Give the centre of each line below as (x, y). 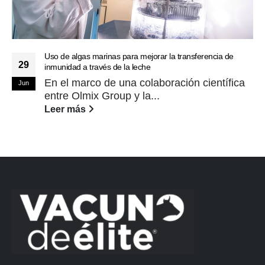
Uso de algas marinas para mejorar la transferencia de (139, 56)
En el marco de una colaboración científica (145, 83)
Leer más (66, 109)
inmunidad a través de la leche (97, 67)
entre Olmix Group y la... (102, 96)
